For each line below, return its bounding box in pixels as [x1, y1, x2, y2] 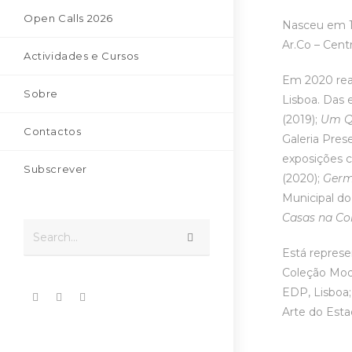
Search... [33, 229, 78, 244]
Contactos [24, 124, 82, 137]
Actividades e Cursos [24, 49, 139, 62]
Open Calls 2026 [24, 11, 113, 24]
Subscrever [24, 162, 87, 175]
